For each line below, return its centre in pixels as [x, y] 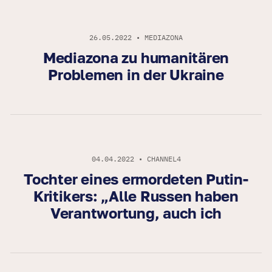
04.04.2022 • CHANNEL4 [136, 159]
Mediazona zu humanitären [136, 58]
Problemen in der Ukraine [136, 75]
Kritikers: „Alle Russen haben [136, 196]
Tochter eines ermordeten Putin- [136, 179]
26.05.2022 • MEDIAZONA [136, 38]
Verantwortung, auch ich [136, 213]
